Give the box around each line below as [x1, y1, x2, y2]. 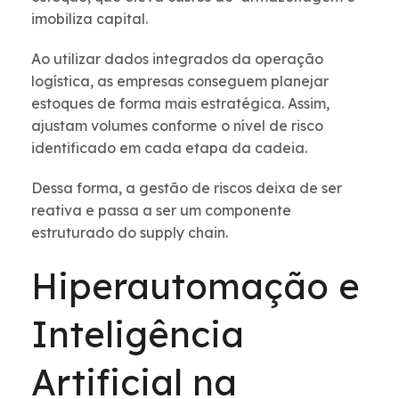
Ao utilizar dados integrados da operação [31, 50, 323, 69]
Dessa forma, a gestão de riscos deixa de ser [31, 179, 342, 198]
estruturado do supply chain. [31, 224, 232, 242]
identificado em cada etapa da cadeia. [31, 139, 307, 158]
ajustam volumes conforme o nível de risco [31, 117, 327, 135]
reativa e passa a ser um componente [31, 201, 295, 220]
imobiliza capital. [31, 10, 151, 28]
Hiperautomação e [31, 264, 360, 309]
